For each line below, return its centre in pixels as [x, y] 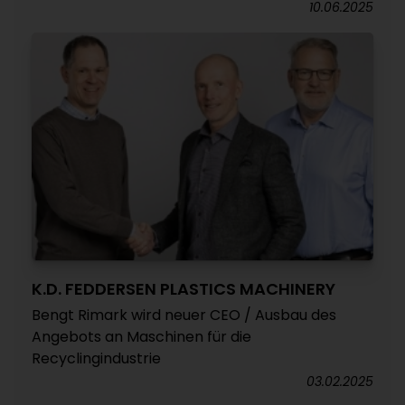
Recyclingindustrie [96, 358]
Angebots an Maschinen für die [141, 337]
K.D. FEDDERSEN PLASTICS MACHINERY [184, 289]
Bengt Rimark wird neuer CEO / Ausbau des [184, 315]
